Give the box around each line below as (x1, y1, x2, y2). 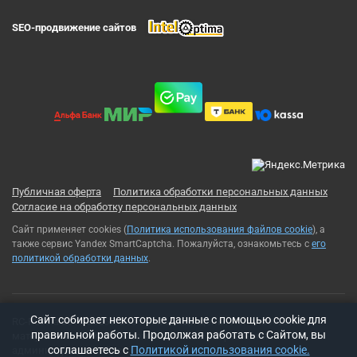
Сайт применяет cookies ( (12, 224, 127, 235)
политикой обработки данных (12, 253, 148, 264)
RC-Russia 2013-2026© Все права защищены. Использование (12, 316, 308, 328)
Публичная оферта (12, 186, 101, 198)
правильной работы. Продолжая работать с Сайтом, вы (31, 328, 326, 341)
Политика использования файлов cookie (127, 224, 312, 235)
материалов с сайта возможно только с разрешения (12, 330, 268, 342)
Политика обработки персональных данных (113, 186, 328, 198)
